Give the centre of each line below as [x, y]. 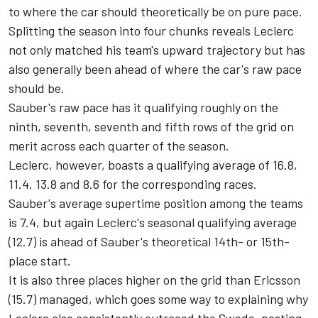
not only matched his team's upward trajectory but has [157, 50]
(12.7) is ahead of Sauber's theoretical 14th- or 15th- [149, 242]
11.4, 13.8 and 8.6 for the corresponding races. [133, 184]
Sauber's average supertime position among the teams [156, 203]
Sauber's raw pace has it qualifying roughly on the [143, 108]
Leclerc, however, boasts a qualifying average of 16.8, [153, 165]
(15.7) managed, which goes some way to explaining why [158, 299]
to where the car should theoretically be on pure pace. [155, 12]
